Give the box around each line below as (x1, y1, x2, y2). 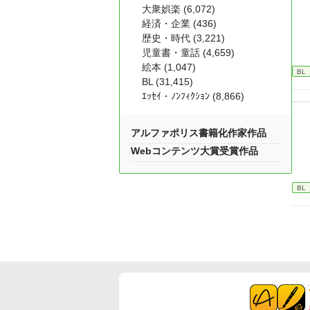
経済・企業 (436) (142, 18, 217, 29)
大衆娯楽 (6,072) (142, 3, 215, 15)
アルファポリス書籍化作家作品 (131, 127, 266, 138)
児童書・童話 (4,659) (142, 47, 235, 58)
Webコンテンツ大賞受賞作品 (131, 145, 258, 156)
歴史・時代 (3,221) (142, 33, 225, 44)
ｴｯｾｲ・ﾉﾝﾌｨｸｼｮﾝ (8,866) (142, 91, 244, 102)
